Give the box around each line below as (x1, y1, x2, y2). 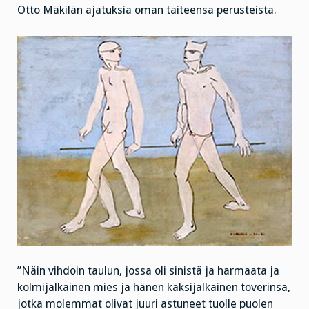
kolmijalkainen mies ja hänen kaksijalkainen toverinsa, (17, 280, 290, 294)
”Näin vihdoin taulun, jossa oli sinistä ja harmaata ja (17, 263, 279, 277)
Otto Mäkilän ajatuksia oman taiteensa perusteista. (17, 3, 277, 17)
